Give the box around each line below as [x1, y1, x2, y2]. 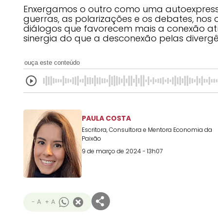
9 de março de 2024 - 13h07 [82, 147, 163, 155]
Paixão [82, 134, 101, 143]
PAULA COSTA [82, 113, 131, 123]
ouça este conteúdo [24, 59, 80, 66]
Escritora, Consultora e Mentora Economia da [82, 126, 212, 134]
